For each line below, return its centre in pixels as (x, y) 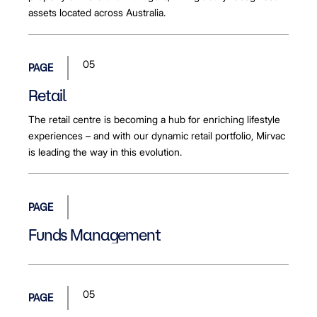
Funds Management (94, 235)
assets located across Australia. (97, 12)
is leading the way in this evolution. (105, 152)
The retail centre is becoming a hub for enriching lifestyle (154, 119)
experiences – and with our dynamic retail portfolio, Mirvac (157, 136)
